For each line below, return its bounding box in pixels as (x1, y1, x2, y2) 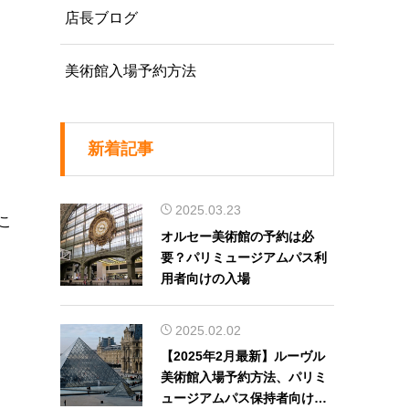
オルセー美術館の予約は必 (161, 228, 314, 244)
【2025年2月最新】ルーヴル (161, 349, 325, 364)
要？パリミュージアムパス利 (161, 249, 327, 265)
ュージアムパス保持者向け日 (161, 391, 327, 406)
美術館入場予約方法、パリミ (161, 370, 327, 385)
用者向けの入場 (161, 270, 250, 286)
